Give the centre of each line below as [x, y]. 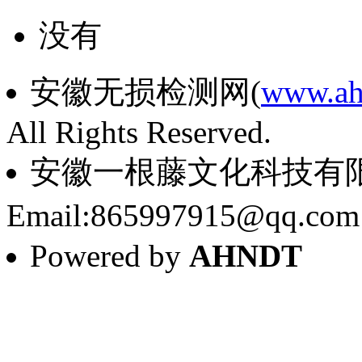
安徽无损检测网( [145, 91]
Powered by [109, 255]
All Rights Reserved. [139, 132]
